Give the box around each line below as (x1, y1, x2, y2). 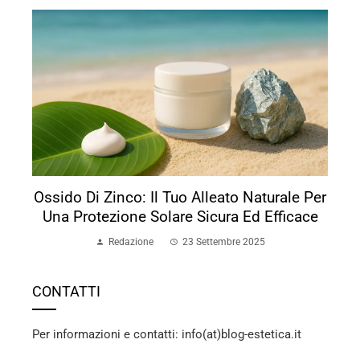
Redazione (108, 235, 153, 247)
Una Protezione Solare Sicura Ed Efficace (42, 207, 318, 226)
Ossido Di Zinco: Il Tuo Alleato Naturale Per (34, 187, 326, 207)
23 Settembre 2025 (182, 235, 265, 247)
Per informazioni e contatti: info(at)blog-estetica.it (32, 326, 301, 342)
